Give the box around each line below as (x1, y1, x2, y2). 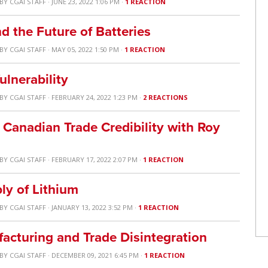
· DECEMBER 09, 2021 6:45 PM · (46, 251, 145, 260)
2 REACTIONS (143, 93, 188, 102)
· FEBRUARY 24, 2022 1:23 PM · (46, 93, 144, 102)
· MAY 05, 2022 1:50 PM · (46, 45, 125, 54)
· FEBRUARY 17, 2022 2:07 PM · (46, 155, 144, 164)
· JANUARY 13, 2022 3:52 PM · (46, 203, 139, 212)
